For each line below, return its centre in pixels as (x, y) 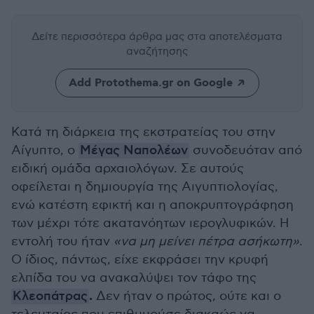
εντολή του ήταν (62, 241)
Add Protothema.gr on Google (150, 83)
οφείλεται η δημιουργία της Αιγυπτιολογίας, (145, 187)
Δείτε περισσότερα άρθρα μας (109, 36)
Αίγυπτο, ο (45, 150)
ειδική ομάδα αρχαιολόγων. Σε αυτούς (128, 169)
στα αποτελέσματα (235, 36)
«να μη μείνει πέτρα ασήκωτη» (206, 241)
